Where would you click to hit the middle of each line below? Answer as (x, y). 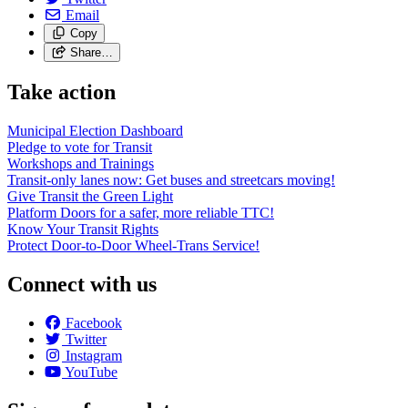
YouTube (91, 372)
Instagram (94, 355)
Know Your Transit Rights (83, 229)
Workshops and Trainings (81, 163)
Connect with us (82, 284)
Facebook (94, 322)
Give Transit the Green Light (90, 196)
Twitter (86, 339)
